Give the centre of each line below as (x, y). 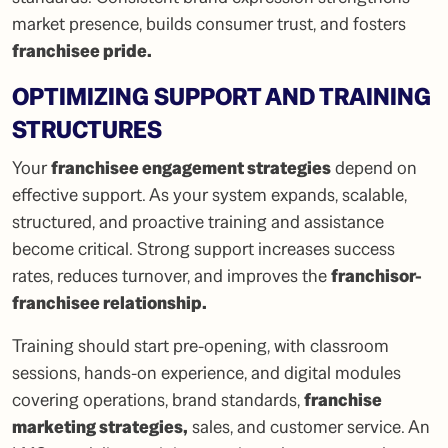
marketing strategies (97, 427)
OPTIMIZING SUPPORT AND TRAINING (221, 97)
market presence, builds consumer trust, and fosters (209, 24)
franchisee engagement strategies (191, 168)
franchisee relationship (107, 303)
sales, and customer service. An (309, 427)
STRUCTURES (87, 130)
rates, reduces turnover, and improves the (171, 276)
